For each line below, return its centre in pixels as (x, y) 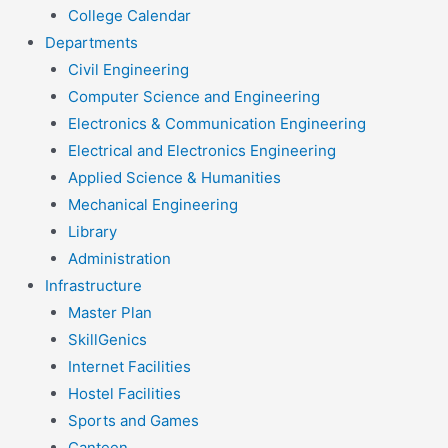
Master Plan (109, 313)
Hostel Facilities (124, 394)
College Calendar (129, 16)
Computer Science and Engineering (193, 97)
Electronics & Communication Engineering (216, 124)
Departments (91, 43)
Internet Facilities (129, 367)
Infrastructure (93, 286)
